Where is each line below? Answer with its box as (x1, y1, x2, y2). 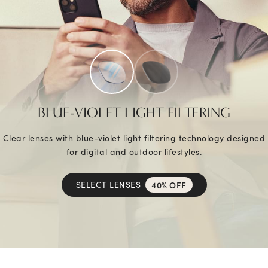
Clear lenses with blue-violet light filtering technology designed (2, 131, 266, 144)
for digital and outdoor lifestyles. (66, 145, 202, 157)
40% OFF (151, 178, 187, 191)
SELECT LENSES (75, 178, 141, 191)
